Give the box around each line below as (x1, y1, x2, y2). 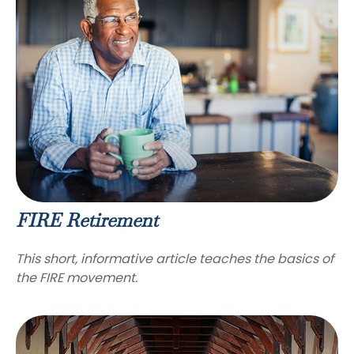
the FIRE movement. (16, 268, 137, 287)
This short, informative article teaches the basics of (16, 249, 333, 268)
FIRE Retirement (16, 211, 158, 231)
